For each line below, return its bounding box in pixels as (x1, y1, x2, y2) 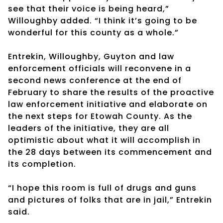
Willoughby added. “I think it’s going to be (8, 14, 197, 26)
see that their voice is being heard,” (8, 2, 169, 14)
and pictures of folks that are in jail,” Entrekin (8, 194, 212, 206)
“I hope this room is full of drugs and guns (8, 182, 197, 194)
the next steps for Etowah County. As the (8, 110, 192, 122)
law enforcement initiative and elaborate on (8, 98, 208, 110)
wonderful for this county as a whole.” (8, 26, 179, 38)
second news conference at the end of (8, 74, 182, 86)
